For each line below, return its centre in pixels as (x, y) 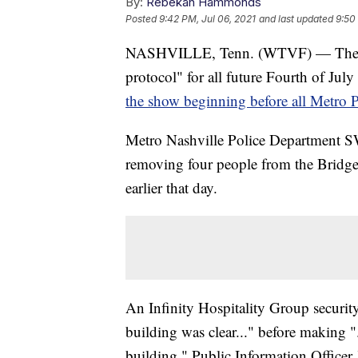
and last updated (296, 19)
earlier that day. (171, 188)
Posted (142, 19)
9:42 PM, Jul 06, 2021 (207, 19)
